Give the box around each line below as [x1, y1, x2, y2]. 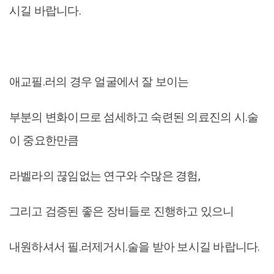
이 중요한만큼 [9, 133, 79, 147]
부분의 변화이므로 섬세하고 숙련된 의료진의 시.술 [9, 110, 259, 124]
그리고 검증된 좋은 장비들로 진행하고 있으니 [9, 204, 234, 218]
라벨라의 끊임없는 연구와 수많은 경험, [9, 169, 200, 183]
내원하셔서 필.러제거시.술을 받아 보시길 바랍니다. [9, 240, 260, 254]
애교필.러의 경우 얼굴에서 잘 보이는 [9, 75, 189, 89]
